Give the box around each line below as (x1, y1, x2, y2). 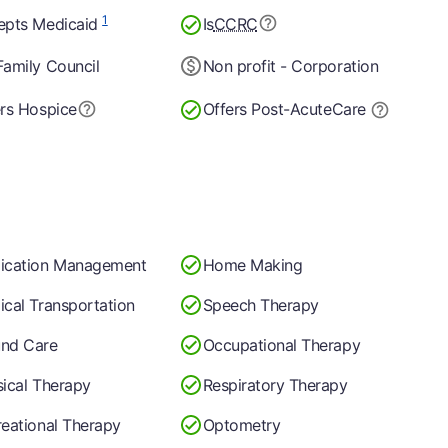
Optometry (202, 414, 281, 435)
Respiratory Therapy (202, 374, 348, 395)
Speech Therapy (202, 294, 319, 315)
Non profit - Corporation (202, 55, 379, 76)
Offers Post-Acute (202, 99, 332, 119)
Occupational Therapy (202, 334, 361, 355)
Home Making (202, 254, 303, 275)
